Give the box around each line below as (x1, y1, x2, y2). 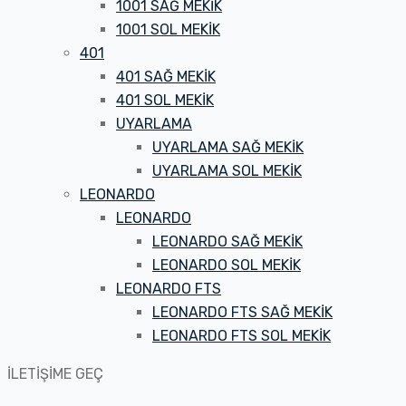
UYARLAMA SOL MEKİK (152, 162, 302, 180)
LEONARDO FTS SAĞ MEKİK (152, 304, 333, 322)
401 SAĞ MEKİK (116, 68, 216, 86)
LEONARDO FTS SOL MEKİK (152, 327, 331, 345)
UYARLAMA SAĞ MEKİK (152, 139, 304, 157)
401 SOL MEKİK (116, 92, 214, 110)
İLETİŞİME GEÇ (7, 365, 103, 383)
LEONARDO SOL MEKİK (152, 256, 301, 275)
